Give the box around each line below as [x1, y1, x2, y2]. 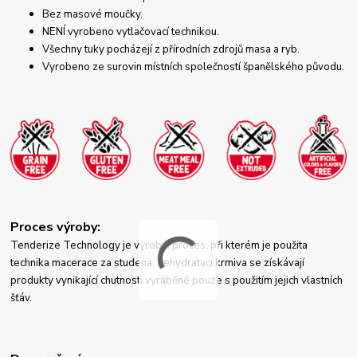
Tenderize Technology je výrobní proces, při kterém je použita [10, 237, 308, 253]
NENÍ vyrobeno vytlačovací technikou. [42, 25, 220, 40]
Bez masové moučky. [42, 7, 143, 22]
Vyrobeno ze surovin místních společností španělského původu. [42, 60, 345, 75]
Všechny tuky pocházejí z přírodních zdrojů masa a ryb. [42, 42, 300, 57]
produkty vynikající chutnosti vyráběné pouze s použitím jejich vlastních [10, 273, 343, 288]
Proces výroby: [10, 218, 101, 236]
